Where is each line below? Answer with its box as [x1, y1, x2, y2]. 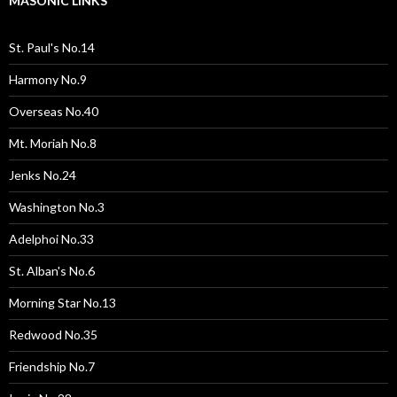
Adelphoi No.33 [9, 231, 94, 247]
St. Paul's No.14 [9, 40, 95, 56]
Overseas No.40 [9, 104, 98, 120]
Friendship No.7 [9, 359, 95, 375]
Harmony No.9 [9, 72, 87, 88]
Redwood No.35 [9, 327, 97, 343]
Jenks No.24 [9, 167, 76, 183]
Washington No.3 [9, 199, 105, 215]
